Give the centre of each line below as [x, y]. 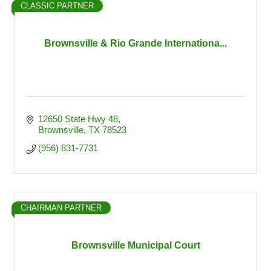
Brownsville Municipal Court [135, 245]
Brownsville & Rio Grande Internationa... [135, 43]
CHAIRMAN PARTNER [61, 208]
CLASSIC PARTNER [57, 6]
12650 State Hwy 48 [78, 119]
